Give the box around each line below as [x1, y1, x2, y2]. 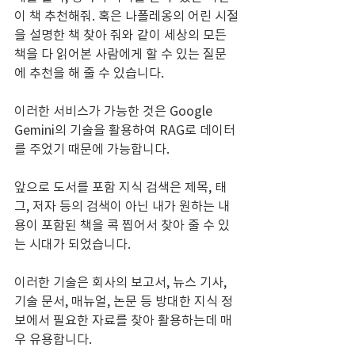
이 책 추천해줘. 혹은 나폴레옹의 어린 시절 [14, 6, 239, 25]
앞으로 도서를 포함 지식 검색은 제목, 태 [14, 177, 227, 197]
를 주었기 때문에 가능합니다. [14, 139, 170, 158]
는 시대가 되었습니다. [14, 234, 131, 254]
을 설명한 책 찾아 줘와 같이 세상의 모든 [14, 25, 230, 44]
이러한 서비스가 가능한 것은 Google [14, 101, 216, 120]
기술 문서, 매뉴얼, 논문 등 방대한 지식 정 [14, 291, 233, 311]
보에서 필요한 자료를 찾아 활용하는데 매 [14, 310, 232, 330]
